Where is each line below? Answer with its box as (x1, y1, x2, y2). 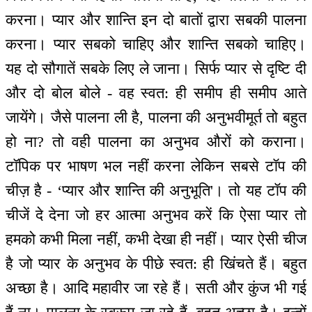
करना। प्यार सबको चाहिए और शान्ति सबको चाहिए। (6, 36, 306, 54)
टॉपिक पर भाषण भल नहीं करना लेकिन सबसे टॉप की (6, 157, 306, 175)
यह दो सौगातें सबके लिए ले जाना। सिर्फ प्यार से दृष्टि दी (6, 60, 306, 78)
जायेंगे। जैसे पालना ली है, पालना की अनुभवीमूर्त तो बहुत (6, 109, 306, 127)
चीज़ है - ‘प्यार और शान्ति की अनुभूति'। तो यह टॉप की (6, 182, 306, 200)
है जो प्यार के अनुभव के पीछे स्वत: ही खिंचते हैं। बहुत (6, 255, 306, 273)
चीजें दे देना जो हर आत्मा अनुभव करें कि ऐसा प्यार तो (6, 206, 306, 224)
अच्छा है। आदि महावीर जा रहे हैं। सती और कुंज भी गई (6, 279, 306, 297)
